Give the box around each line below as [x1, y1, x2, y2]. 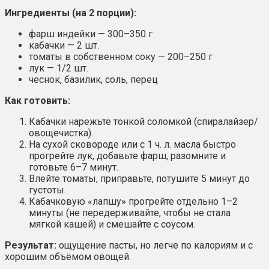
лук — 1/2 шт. [29, 62, 88, 74]
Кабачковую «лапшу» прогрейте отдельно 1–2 [29, 196, 238, 208]
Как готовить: [5, 95, 70, 107]
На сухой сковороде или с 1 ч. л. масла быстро [29, 139, 236, 151]
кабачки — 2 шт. [29, 40, 99, 52]
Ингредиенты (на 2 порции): [5, 7, 136, 19]
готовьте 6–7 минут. [29, 162, 118, 174]
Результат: [5, 240, 56, 252]
